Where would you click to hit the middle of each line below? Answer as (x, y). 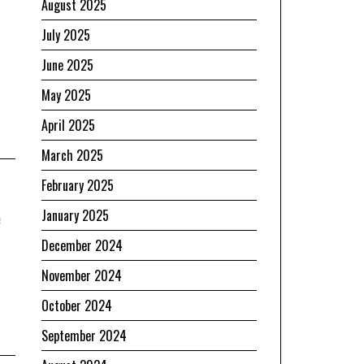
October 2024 (77, 305)
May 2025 (66, 95)
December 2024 (82, 245)
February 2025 (78, 185)
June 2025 (67, 65)
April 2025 (68, 125)
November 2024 (82, 275)
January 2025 (75, 215)
